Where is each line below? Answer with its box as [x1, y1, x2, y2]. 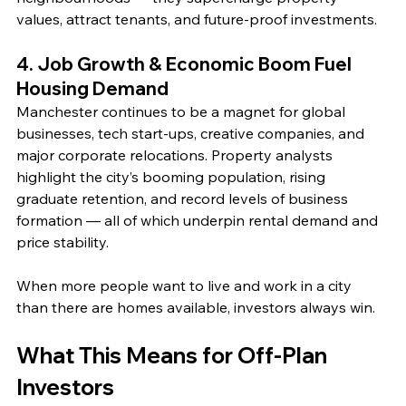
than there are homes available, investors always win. [16, 298, 375, 317]
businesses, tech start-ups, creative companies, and [16, 124, 368, 143]
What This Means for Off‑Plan [16, 342, 332, 370]
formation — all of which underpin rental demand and [16, 211, 382, 230]
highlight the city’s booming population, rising [16, 168, 329, 187]
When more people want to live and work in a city [16, 276, 355, 295]
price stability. [16, 233, 112, 252]
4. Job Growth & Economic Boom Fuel [16, 53, 355, 76]
